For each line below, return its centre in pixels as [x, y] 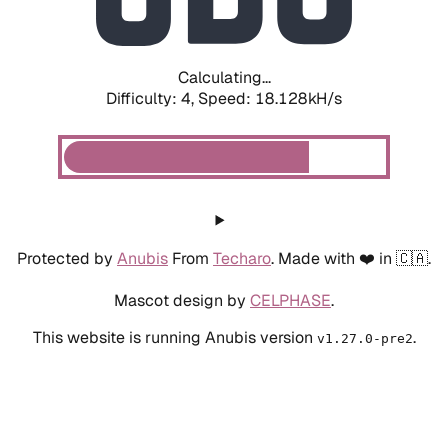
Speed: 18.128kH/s [270, 98]
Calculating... [224, 77]
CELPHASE [290, 300]
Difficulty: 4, [152, 98]
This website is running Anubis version [174, 337]
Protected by [67, 258]
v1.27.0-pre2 [364, 338]
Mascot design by [182, 300]
